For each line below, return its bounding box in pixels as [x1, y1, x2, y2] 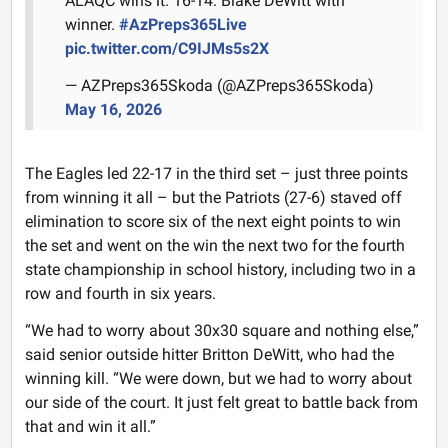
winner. [64, 15, 119, 35]
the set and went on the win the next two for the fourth [24, 236, 405, 256]
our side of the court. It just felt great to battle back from [24, 392, 418, 412]
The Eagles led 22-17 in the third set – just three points [24, 164, 408, 184]
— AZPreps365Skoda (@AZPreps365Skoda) [64, 76, 374, 96]
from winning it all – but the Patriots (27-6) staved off [24, 188, 402, 208]
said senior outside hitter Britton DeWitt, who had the [24, 344, 394, 364]
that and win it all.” [24, 416, 156, 436]
